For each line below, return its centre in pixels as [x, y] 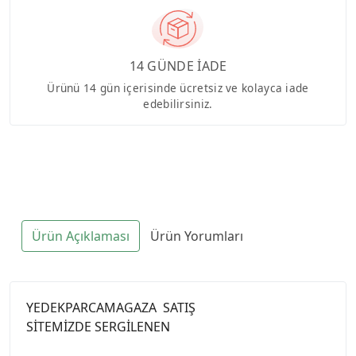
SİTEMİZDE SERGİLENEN [98, 326]
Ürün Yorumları [197, 236]
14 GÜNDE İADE [178, 66]
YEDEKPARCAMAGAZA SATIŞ [111, 307]
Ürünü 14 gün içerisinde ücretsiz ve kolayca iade [178, 87]
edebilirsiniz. [178, 103]
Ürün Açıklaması [81, 236]
